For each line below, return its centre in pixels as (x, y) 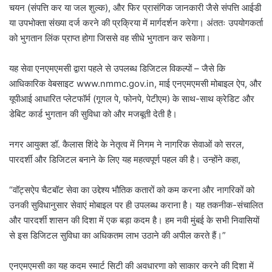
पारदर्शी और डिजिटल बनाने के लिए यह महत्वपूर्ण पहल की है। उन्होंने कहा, (125, 159)
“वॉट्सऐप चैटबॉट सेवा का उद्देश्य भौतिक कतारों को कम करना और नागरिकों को (132, 189)
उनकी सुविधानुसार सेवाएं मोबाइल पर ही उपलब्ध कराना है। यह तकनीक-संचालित (136, 205)
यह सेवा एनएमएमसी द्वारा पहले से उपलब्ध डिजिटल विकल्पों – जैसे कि (117, 68)
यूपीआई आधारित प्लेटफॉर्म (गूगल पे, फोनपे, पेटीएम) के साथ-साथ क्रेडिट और (132, 98)
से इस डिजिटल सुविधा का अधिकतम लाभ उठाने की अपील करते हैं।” (117, 235)
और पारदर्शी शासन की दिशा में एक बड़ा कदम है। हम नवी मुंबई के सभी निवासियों (134, 220)
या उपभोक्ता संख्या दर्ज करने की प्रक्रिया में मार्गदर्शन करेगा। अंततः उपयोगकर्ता (136, 22)
